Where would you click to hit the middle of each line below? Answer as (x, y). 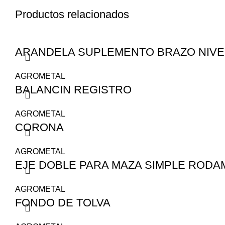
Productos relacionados (72, 14)
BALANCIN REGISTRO (73, 90)
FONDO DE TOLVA (63, 203)
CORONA (39, 127)
